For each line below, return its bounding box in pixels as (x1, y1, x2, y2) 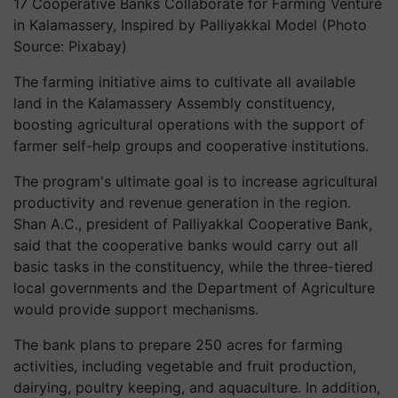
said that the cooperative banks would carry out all (13, 236, 358, 254)
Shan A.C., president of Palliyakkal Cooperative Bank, (13, 215, 372, 233)
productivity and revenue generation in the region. (13, 194, 351, 211)
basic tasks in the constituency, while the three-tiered (13, 258, 373, 275)
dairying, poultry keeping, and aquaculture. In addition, (13, 378, 380, 396)
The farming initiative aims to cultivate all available (13, 73, 355, 91)
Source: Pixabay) (13, 37, 127, 55)
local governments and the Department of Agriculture (13, 279, 375, 297)
